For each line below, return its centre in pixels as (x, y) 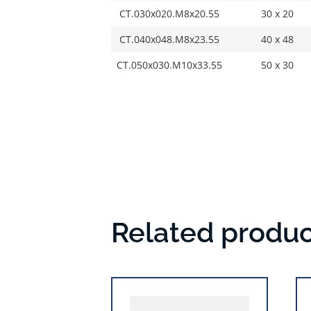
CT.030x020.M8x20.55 (170, 13)
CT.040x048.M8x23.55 (170, 39)
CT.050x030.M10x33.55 (170, 65)
